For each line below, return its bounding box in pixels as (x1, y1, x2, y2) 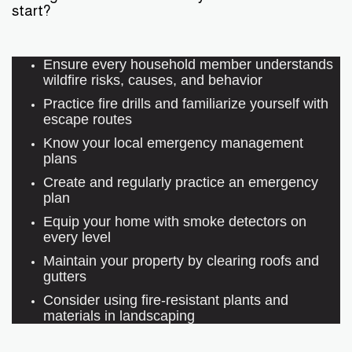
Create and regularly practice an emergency (43, 174, 318, 191)
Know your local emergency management (43, 134, 303, 152)
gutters (43, 268, 86, 285)
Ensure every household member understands (43, 56, 333, 73)
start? (12, 2, 50, 20)
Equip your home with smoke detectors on (43, 213, 306, 230)
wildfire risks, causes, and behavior (43, 71, 262, 89)
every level (43, 229, 111, 246)
